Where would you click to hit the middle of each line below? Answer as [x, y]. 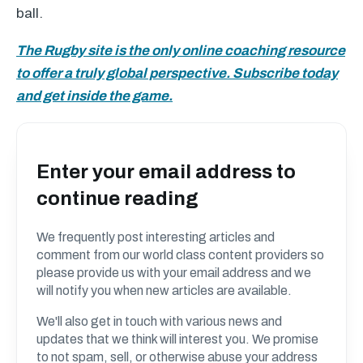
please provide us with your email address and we [174, 272]
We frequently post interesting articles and [156, 237]
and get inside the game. [94, 96]
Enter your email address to [166, 171]
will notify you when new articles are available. [164, 290]
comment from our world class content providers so [180, 254]
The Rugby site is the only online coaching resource [181, 51]
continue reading [117, 198]
